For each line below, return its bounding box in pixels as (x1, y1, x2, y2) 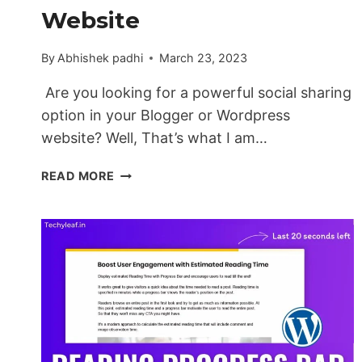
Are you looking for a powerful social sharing (41, 84, 351, 102)
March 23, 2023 (159, 51, 248, 65)
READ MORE (41, 169, 115, 183)
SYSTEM (113, 240, 166, 255)
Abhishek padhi (57, 51, 144, 65)
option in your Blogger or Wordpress (41, 107, 290, 124)
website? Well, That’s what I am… (41, 129, 267, 147)
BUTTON (113, 296, 168, 310)
